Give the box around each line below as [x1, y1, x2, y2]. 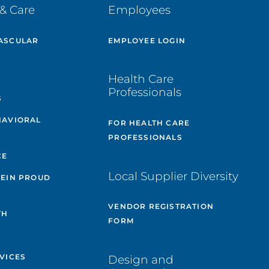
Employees [108, 3, 171, 17]
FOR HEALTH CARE [108, 118, 190, 127]
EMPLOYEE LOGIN [108, 35, 186, 45]
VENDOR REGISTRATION [108, 202, 214, 211]
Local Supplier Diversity [108, 169, 239, 183]
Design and [108, 253, 174, 267]
